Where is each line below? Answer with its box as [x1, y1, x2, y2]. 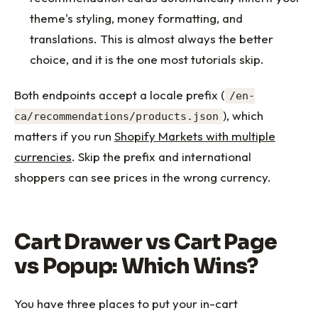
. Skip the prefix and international [72, 148, 251, 164]
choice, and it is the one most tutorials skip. [30, 51, 265, 67]
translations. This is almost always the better [30, 31, 274, 46]
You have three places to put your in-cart [14, 296, 238, 312]
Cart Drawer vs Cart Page [14, 228, 277, 256]
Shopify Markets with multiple [114, 128, 275, 143]
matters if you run [14, 128, 114, 143]
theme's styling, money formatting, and [30, 10, 243, 26]
